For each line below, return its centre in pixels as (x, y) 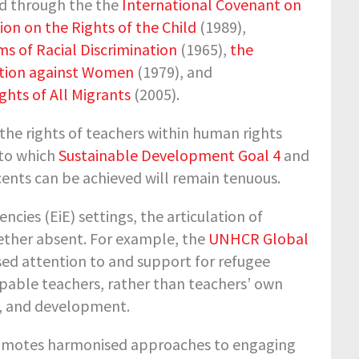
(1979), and (173, 71)
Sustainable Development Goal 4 (169, 155)
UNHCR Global (258, 238)
